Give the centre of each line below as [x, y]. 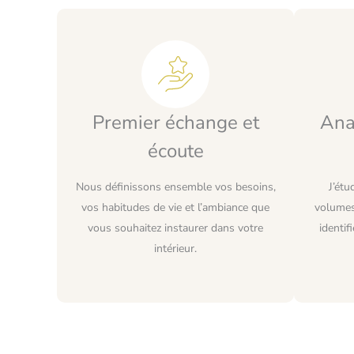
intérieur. [175, 248]
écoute [175, 151]
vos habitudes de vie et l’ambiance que [175, 207]
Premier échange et [175, 122]
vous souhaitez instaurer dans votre [175, 228]
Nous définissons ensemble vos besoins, [175, 186]
